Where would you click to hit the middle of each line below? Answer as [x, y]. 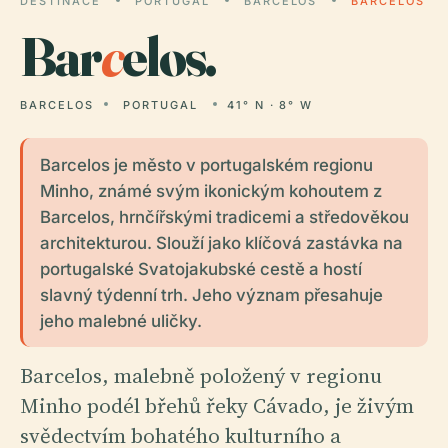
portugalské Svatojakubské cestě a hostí [200, 268]
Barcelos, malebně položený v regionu [201, 375]
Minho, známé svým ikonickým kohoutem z [210, 190]
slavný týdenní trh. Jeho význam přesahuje [211, 294]
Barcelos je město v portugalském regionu [206, 164]
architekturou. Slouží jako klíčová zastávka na [221, 242]
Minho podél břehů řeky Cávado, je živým [217, 405]
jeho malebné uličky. [120, 320]
